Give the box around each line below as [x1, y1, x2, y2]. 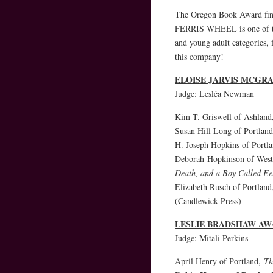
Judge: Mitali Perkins [174, 232, 248, 244]
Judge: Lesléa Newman [174, 87, 254, 99]
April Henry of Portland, [174, 255, 264, 267]
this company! [174, 50, 224, 62]
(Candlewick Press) [174, 194, 241, 207]
